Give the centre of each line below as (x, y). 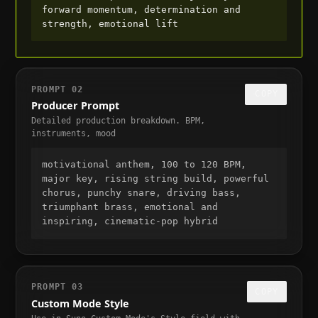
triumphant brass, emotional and (130, 207)
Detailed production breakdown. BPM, (119, 121)
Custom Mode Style (81, 303)
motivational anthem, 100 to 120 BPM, (144, 165)
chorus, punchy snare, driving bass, (141, 193)
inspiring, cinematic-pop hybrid (130, 221)
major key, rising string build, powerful (155, 179)
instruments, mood (74, 134)
